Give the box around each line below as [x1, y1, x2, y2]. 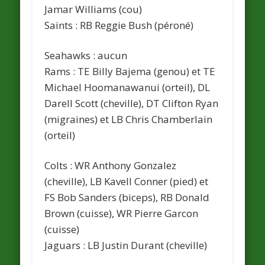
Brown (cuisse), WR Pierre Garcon [44, 206, 199, 220]
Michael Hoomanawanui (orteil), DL [44, 80, 211, 94]
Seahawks [44, 48, 93, 62]
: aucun [93, 48, 128, 62]
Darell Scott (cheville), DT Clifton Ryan [44, 96, 219, 110]
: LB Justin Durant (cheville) [83, 238, 208, 252]
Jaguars [44, 238, 83, 252]
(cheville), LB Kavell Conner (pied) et [44, 174, 209, 188]
